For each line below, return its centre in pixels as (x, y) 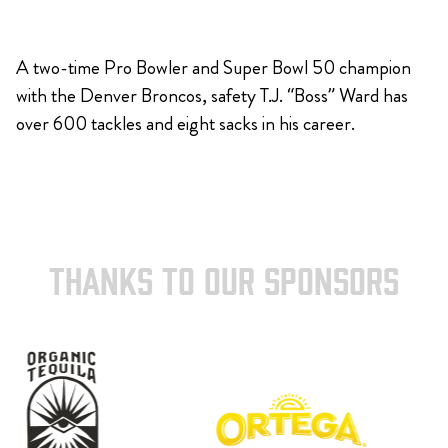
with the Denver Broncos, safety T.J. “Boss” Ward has (212, 95)
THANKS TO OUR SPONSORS (224, 284)
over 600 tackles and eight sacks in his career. (185, 123)
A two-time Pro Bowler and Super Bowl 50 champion (213, 67)
